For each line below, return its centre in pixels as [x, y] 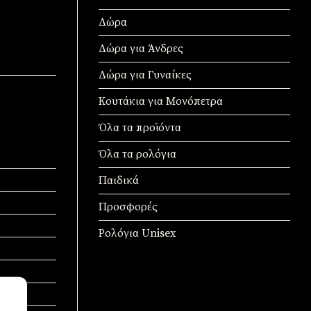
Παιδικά [119, 181]
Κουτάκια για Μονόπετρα [161, 102]
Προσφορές [128, 207]
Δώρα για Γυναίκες [145, 75]
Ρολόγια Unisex [137, 234]
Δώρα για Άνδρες [141, 49]
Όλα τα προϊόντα [140, 128]
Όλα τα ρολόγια [137, 154]
